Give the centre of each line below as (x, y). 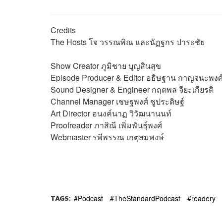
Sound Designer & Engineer (101, 89)
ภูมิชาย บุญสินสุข (131, 65)
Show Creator (75, 65)
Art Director (70, 113)
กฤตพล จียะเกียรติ (183, 89)
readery (203, 198)
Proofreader (71, 125)
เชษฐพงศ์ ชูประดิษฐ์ (150, 101)
